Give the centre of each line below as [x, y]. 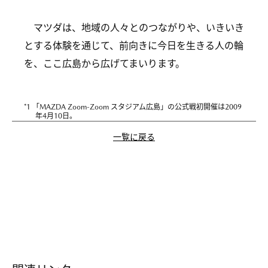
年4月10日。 [56, 116]
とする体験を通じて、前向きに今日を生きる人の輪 [134, 45]
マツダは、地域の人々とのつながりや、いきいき [139, 28]
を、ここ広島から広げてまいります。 [104, 63]
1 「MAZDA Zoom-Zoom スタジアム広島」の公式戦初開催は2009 [134, 107]
